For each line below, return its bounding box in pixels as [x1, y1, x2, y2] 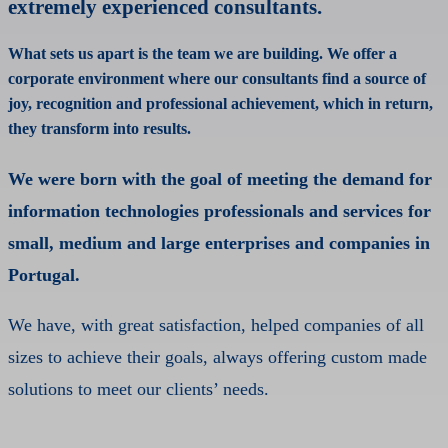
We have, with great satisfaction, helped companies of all [8, 315, 424, 336]
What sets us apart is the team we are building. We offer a [8, 44, 397, 63]
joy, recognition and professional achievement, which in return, [8, 94, 433, 113]
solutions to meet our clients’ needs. [8, 379, 269, 400]
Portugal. [8, 265, 80, 286]
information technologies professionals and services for [8, 201, 431, 222]
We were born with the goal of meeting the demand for [8, 169, 432, 190]
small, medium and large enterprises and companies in [8, 233, 430, 254]
